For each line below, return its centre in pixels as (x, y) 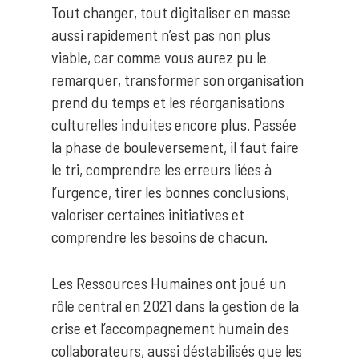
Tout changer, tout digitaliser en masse (171, 12)
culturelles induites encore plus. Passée (174, 124)
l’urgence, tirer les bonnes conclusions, (170, 192)
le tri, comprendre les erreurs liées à (161, 169)
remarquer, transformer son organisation (177, 79)
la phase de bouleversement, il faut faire (175, 147)
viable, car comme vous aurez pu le (159, 57)
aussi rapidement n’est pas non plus (161, 34)
